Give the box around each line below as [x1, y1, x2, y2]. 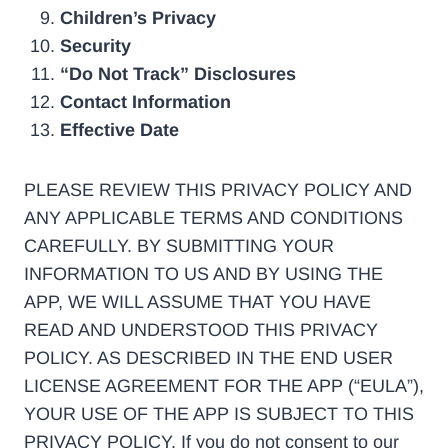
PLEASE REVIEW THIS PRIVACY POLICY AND [24, 180, 412, 200]
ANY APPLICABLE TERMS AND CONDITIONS [24, 208, 403, 228]
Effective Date [60, 120, 179, 140]
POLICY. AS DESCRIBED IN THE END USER [24, 348, 393, 368]
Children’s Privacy [60, 8, 216, 28]
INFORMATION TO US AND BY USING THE [24, 264, 383, 284]
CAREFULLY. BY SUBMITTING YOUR [24, 236, 334, 256]
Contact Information [60, 92, 231, 112]
